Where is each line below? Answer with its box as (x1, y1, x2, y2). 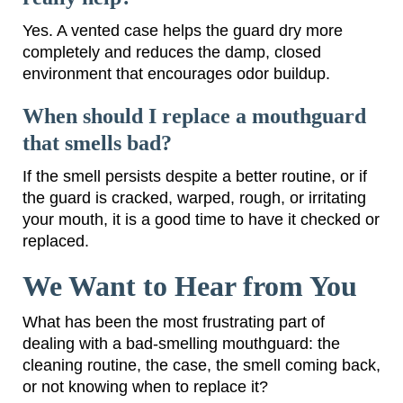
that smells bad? (22, 130, 172, 155)
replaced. (22, 231, 89, 250)
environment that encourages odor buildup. (22, 64, 330, 83)
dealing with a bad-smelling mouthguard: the (22, 334, 340, 353)
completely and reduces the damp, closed (22, 42, 321, 61)
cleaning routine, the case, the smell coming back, (22, 355, 381, 374)
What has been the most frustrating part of (22, 312, 325, 331)
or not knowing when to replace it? (22, 377, 268, 396)
